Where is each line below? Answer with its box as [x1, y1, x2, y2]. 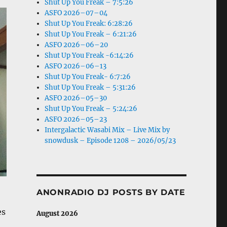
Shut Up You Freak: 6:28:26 [45, 19, 133, 28]
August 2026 [36, 209, 78, 218]
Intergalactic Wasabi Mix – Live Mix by [45, 126, 170, 134]
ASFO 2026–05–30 [45, 94, 107, 102]
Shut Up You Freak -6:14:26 [45, 51, 134, 60]
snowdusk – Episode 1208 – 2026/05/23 [45, 136, 176, 145]
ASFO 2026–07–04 [45, 9, 108, 17]
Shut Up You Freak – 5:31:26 [45, 83, 136, 92]
